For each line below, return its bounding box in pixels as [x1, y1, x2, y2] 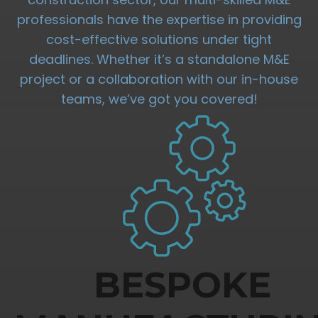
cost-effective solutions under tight [46, 31, 272, 49]
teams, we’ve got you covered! [60, 90, 258, 109]
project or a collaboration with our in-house [20, 70, 298, 89]
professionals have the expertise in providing [16, 11, 302, 29]
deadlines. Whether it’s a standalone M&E [28, 50, 290, 69]
